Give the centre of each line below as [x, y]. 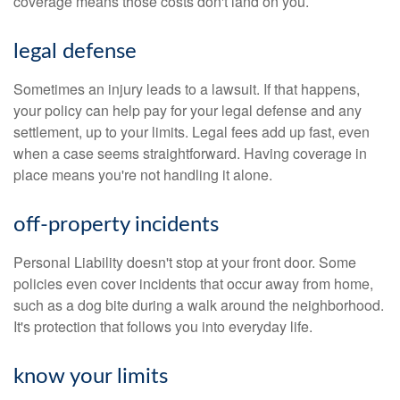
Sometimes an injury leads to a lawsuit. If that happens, [187, 89]
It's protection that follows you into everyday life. [163, 326]
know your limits [91, 377]
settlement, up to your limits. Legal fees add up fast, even [192, 132]
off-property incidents [116, 225]
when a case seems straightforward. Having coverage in [190, 153]
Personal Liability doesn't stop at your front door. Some [185, 262]
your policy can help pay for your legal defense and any [187, 110]
